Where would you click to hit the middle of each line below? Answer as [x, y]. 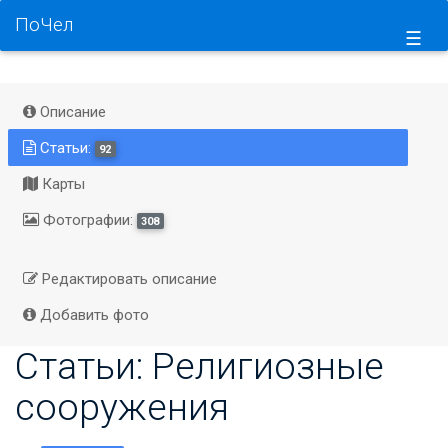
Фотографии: [87, 219]
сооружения [122, 406]
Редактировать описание [127, 279]
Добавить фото [92, 315]
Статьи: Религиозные [199, 365]
